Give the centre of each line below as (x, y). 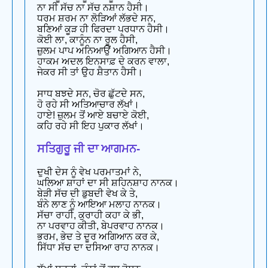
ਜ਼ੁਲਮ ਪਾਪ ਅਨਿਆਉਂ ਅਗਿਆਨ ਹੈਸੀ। (104, 50)
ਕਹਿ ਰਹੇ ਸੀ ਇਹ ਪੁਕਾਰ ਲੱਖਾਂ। (91, 126)
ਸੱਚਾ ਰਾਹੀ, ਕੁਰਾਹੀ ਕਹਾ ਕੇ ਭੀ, (90, 215)
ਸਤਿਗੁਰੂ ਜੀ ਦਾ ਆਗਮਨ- (89, 149)
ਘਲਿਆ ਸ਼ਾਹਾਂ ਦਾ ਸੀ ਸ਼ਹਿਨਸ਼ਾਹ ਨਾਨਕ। (108, 183)
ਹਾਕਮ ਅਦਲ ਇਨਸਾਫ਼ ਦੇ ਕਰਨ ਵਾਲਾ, (103, 61)
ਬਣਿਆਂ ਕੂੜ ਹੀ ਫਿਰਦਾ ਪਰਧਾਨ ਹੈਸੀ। (103, 29)
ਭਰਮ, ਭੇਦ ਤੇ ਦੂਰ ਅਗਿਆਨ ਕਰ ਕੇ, (98, 237)
